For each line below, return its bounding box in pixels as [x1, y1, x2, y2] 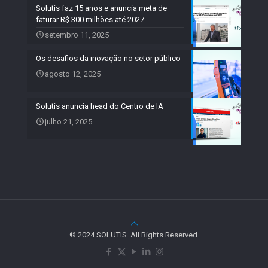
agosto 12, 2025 [45, 69, 100, 78]
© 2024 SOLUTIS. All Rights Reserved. [69, 230, 199, 239]
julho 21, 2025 [45, 117, 92, 126]
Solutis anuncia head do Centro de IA [36, 101, 163, 111]
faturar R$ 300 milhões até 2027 [36, 14, 144, 24]
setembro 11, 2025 [45, 30, 109, 39]
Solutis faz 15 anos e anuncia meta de [36, 3, 167, 13]
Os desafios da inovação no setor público [36, 53, 181, 63]
